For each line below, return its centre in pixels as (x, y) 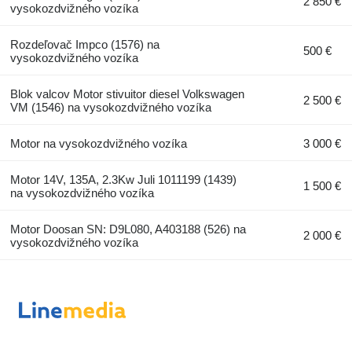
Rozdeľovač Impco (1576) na (84, 45)
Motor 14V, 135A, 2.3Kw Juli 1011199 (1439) (123, 180)
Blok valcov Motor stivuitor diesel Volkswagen (127, 94)
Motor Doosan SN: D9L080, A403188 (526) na (128, 229)
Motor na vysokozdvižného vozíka (98, 144)
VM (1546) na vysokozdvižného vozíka (110, 108)
